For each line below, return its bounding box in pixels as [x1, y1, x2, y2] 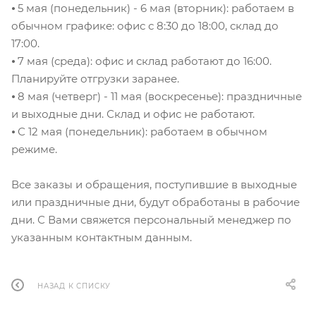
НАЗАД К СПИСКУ [37, 281, 111, 291]
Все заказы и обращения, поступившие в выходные [11, 178, 297, 192]
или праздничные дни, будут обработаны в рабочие [11, 195, 300, 209]
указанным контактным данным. [11, 231, 192, 245]
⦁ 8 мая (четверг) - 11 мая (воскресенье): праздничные [11, 90, 302, 104]
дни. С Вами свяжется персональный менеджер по [11, 213, 291, 227]
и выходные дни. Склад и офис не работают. [11, 107, 255, 121]
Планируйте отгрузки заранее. [11, 72, 179, 86]
